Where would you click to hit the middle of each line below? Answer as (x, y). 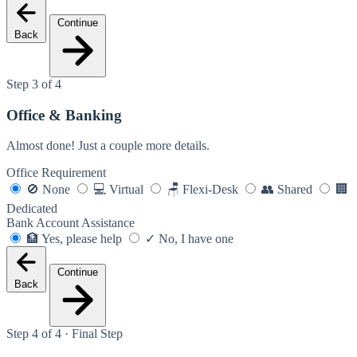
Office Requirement (56, 173)
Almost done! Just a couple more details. (108, 146)
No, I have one (196, 239)
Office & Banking (64, 115)
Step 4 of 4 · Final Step (65, 334)
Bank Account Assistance (71, 223)
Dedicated (32, 209)
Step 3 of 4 (34, 84)
